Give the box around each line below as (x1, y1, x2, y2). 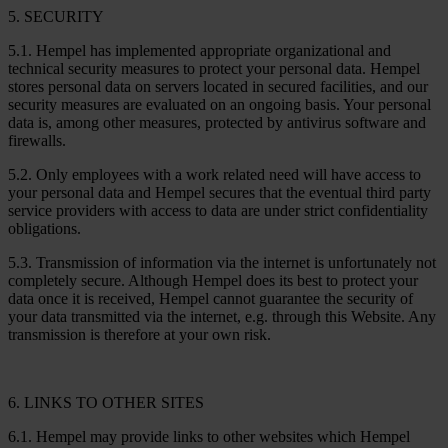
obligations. (8, 219, 81, 237)
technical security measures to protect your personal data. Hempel (8, 59, 420, 77)
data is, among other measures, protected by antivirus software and (8, 113, 426, 131)
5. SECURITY (8, 7, 104, 25)
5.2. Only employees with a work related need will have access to (8, 165, 421, 183)
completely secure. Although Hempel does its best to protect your (8, 271, 418, 289)
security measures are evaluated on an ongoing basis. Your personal (8, 95, 431, 113)
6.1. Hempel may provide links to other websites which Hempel (8, 427, 410, 445)
